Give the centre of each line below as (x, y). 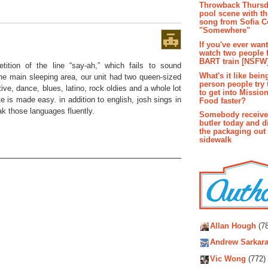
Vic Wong (228, 259)
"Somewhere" (225, 30)
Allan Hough (233, 226)
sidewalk (215, 140)
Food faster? (223, 100)
